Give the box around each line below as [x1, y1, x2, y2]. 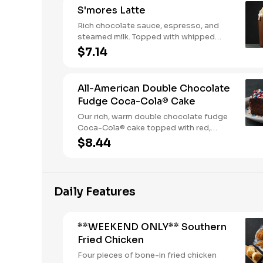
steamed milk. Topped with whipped [77, 32, 215, 42]
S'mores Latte [77, 4, 146, 16]
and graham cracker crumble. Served [77, 54, 217, 64]
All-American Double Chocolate [77, 82, 230, 95]
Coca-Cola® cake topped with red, [77, 123, 211, 133]
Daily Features [54, 185, 136, 199]
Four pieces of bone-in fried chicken [77, 250, 217, 260]
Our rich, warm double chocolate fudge [77, 112, 228, 122]
